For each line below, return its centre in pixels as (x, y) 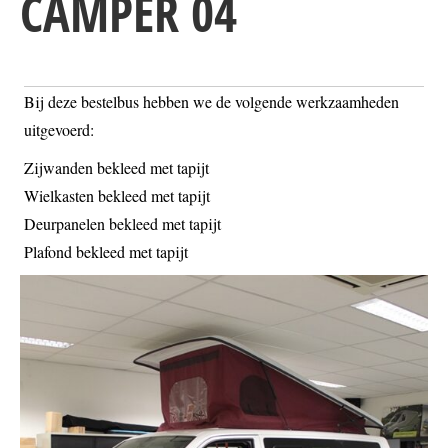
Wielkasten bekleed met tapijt (117, 196)
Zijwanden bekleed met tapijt (116, 168)
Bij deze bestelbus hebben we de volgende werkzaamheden (211, 102)
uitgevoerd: (59, 130)
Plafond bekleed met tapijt (106, 252)
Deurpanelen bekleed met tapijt (122, 224)
